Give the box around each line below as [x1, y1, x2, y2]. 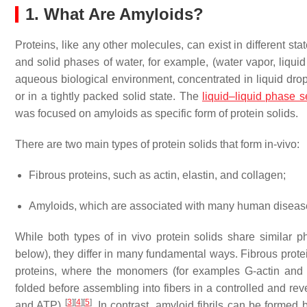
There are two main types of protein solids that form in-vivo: [15, 138, 299, 150]
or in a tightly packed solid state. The [15, 90, 202, 102]
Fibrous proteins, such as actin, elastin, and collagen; [29, 169, 286, 181]
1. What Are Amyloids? [25, 5, 204, 23]
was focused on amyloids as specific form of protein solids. [15, 108, 298, 119]
